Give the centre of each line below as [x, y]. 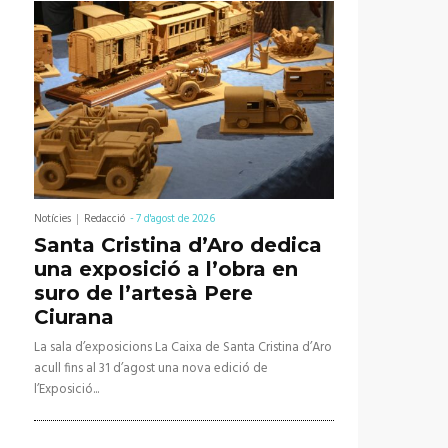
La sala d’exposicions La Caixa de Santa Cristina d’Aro [183, 348]
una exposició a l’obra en [166, 269]
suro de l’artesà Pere [143, 293]
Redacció [104, 219]
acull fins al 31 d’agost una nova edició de [151, 369]
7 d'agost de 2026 [175, 219]
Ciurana [74, 317]
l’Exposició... [66, 390]
